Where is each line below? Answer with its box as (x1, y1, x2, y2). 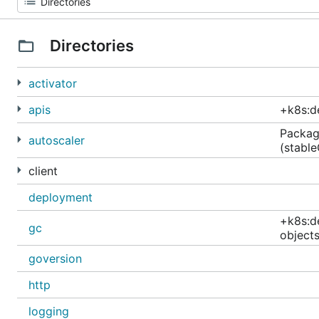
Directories (46, 36, 137, 55)
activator (28, 76, 77, 90)
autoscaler (28, 133, 85, 147)
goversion (28, 251, 82, 266)
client (28, 164, 58, 178)
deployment (28, 190, 93, 204)
